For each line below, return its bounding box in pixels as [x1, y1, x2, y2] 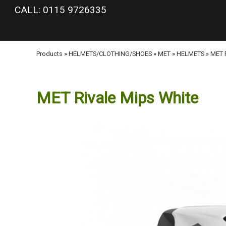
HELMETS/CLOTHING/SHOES [69, 50, 152, 58]
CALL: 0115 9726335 [15, 4, 106, 16]
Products [36, 50, 63, 58]
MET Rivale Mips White [36, 88, 198, 107]
